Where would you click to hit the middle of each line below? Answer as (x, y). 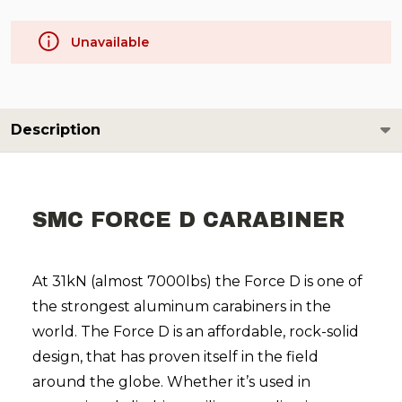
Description (56, 130)
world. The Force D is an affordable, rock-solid (196, 332)
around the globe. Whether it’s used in (171, 382)
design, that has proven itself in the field (175, 357)
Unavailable (109, 42)
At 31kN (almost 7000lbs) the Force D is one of (197, 281)
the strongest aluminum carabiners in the (182, 306)
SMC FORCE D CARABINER (188, 220)
